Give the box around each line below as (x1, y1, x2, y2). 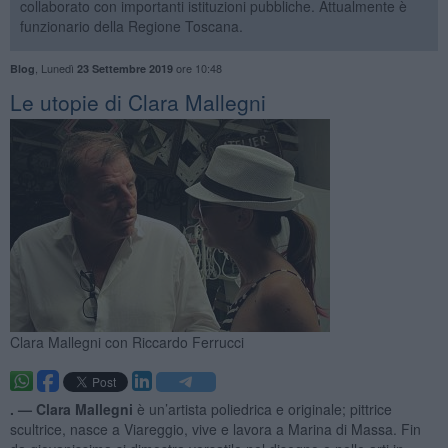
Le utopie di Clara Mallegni (9, 86, 266, 117)
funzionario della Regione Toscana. (19, 15, 243, 36)
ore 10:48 (172, 59, 222, 76)
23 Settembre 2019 (76, 60, 173, 76)
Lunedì (40, 59, 77, 76)
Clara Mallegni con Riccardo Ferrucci (9, 331, 244, 352)
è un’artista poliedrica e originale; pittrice (132, 398, 392, 419)
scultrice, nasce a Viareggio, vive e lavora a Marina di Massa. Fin (9, 418, 421, 439)
